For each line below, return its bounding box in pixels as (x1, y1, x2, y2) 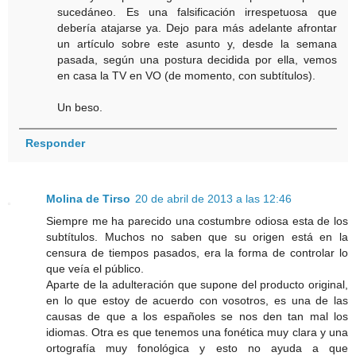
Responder (25, 137, 85, 150)
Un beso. (57, 100, 103, 114)
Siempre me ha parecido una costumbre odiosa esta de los (46, 215, 348, 228)
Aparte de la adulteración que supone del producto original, (46, 278, 348, 292)
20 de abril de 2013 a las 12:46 (135, 192, 292, 206)
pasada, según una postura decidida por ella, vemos (57, 52, 337, 66)
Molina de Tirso (46, 192, 130, 206)
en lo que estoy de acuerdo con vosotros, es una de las (46, 294, 348, 308)
